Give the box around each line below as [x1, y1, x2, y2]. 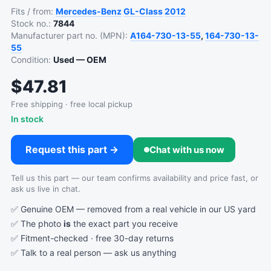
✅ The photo [11, 218, 64, 229]
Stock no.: [11, 18, 53, 28]
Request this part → [25, 143, 119, 155]
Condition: [11, 54, 53, 65]
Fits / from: [11, 6, 56, 16]
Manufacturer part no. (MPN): [11, 30, 130, 41]
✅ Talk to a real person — [11, 247, 114, 258]
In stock [11, 114, 44, 124]
